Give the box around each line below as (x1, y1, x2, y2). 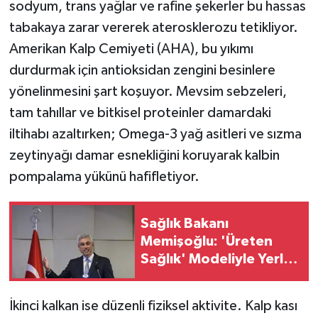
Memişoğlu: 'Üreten (141, 234, 273, 248)
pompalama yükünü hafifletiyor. (9, 170, 199, 185)
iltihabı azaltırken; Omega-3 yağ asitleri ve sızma (9, 127, 302, 142)
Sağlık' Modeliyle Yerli (141, 251, 287, 266)
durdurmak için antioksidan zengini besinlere (9, 63, 275, 78)
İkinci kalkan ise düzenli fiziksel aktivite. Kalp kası (9, 299, 297, 314)
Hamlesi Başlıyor (141, 287, 250, 302)
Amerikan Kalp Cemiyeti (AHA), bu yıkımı (9, 42, 253, 57)
